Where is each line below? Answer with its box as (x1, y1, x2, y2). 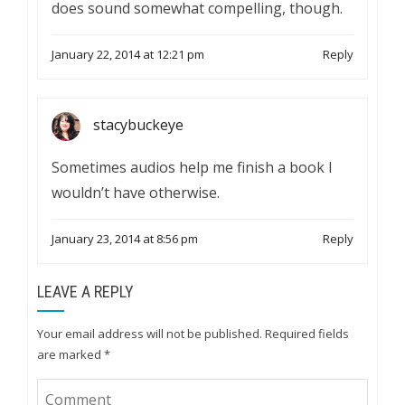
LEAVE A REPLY (37, 282, 134, 301)
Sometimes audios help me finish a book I (52, 157, 333, 177)
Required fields (265, 325, 349, 342)
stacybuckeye (93, 115, 184, 136)
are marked (37, 346, 104, 363)
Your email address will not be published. (37, 325, 262, 342)
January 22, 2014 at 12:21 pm (52, 46, 204, 62)
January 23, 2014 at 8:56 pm (52, 231, 198, 247)
